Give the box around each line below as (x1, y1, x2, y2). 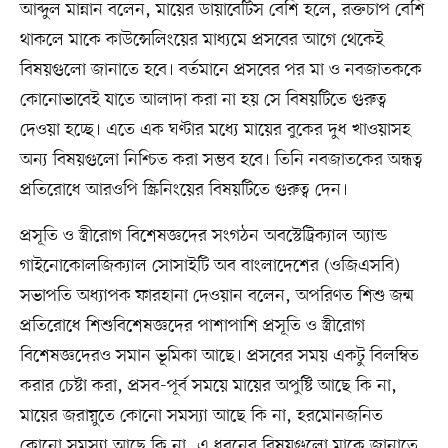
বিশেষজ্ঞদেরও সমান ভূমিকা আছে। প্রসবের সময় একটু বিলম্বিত (19, 344, 419, 369)
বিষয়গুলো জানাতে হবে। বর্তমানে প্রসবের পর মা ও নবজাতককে (19, 58, 422, 83)
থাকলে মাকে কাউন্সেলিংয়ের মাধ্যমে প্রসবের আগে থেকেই (19, 28, 384, 53)
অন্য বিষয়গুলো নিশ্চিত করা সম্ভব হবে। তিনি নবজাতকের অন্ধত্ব (19, 148, 423, 173)
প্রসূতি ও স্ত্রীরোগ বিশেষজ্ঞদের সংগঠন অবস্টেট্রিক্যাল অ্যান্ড (19, 224, 387, 249)
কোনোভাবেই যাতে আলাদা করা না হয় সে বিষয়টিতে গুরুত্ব (19, 88, 387, 113)
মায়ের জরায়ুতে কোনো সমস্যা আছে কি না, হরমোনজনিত (19, 404, 383, 429)
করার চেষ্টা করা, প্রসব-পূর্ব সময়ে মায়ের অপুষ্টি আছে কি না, (19, 374, 397, 399)
